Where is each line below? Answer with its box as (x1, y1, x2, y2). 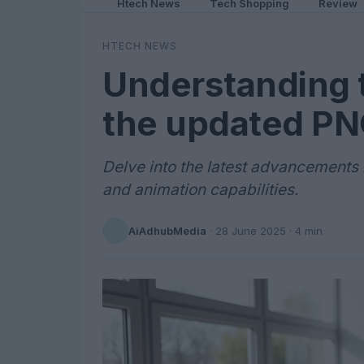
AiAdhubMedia (128, 223, 206, 237)
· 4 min (286, 223, 323, 237)
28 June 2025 (215, 223, 286, 237)
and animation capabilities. (102, 180, 298, 199)
